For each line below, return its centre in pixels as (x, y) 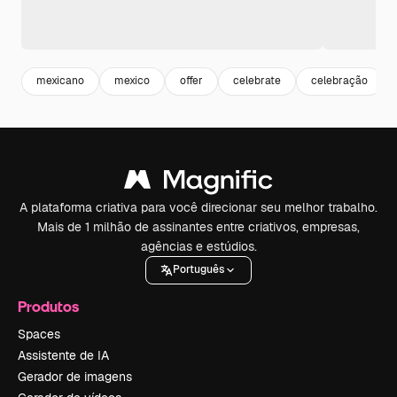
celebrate (257, 81)
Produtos (48, 306)
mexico (132, 81)
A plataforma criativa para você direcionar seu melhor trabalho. (198, 207)
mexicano (60, 81)
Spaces (39, 334)
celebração (339, 81)
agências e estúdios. (198, 246)
